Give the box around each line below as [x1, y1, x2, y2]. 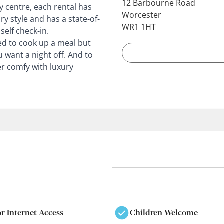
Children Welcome [130, 206, 198, 218]
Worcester [122, 9, 161, 20]
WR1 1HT [122, 21, 156, 32]
